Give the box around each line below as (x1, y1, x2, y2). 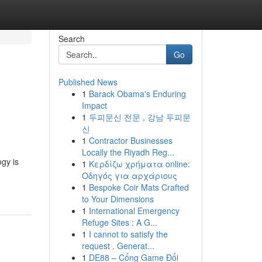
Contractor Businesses (88, 135, 173, 146)
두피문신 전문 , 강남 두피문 (88, 111, 191, 123)
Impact (81, 99, 107, 111)
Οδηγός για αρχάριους (81, 170, 177, 181)
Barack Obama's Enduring (88, 88, 186, 99)
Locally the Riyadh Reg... (81, 146, 174, 158)
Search (58, 33, 85, 44)
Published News (58, 76, 118, 88)
